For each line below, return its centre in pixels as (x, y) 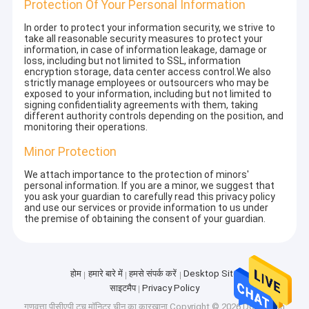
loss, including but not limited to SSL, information (133, 61)
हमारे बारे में (105, 274)
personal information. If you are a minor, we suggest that (150, 186)
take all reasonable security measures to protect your (144, 39)
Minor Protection (71, 151)
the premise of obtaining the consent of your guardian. (145, 219)
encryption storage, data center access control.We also (148, 72)
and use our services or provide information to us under (147, 208)
